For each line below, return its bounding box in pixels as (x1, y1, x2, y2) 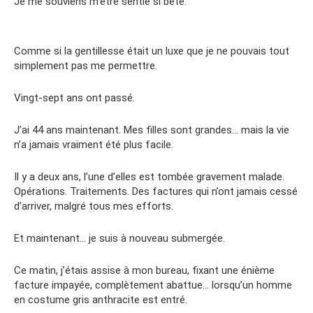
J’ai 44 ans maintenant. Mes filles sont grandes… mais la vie (14, 123, 289, 136)
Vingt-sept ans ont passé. (14, 91, 135, 104)
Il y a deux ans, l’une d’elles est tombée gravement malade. (14, 170, 284, 183)
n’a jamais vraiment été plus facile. (14, 138, 173, 151)
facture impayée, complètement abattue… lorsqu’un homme (14, 278, 292, 291)
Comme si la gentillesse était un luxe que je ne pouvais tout (14, 44, 289, 57)
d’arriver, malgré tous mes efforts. (14, 199, 173, 212)
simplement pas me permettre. (14, 59, 157, 72)
